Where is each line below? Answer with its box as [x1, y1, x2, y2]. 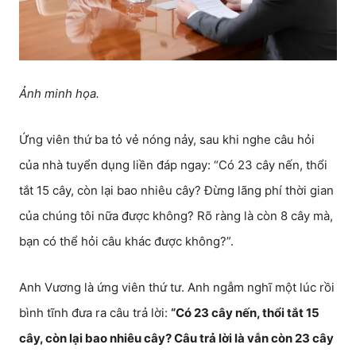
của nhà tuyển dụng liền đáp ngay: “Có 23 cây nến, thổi [19, 157, 327, 172]
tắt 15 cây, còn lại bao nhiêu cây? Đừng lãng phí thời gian [19, 182, 334, 198]
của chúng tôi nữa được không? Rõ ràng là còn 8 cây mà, [19, 207, 333, 223]
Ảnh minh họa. [19, 85, 99, 101]
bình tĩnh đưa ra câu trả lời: [19, 304, 171, 320]
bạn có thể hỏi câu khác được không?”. [19, 233, 234, 249]
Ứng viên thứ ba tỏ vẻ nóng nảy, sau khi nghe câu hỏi [19, 131, 315, 147]
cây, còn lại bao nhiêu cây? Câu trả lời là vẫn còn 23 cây [19, 330, 334, 346]
